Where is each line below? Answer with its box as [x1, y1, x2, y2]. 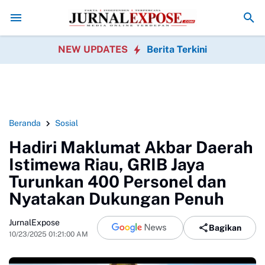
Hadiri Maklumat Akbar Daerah [9, 137, 253, 157]
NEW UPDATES [58, 44, 130, 55]
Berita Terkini [147, 44, 207, 55]
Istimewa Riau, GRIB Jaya [9, 154, 205, 174]
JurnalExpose [9, 217, 60, 227]
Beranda [9, 118, 41, 128]
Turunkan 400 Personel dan [9, 172, 227, 191]
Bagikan [209, 222, 241, 232]
